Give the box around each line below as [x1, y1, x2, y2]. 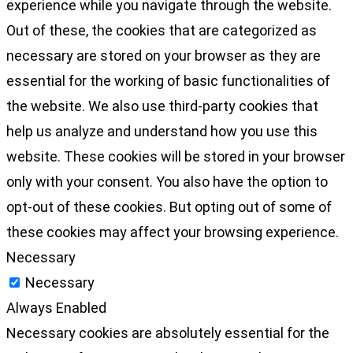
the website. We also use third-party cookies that [6, 98, 318, 115]
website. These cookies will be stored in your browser [6, 148, 345, 165]
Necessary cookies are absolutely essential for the [6, 325, 329, 342]
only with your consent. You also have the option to [6, 173, 328, 191]
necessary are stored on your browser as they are [6, 47, 321, 65]
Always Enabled [6, 299, 106, 317]
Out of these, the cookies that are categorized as [6, 22, 317, 39]
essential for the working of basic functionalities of [6, 72, 330, 90]
